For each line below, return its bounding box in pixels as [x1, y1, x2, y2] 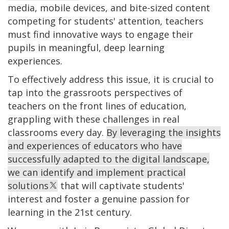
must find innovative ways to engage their [8, 28, 193, 40]
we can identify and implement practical [8, 166, 186, 178]
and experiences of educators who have [8, 139, 182, 152]
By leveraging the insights [106, 126, 221, 139]
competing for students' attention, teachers [8, 14, 203, 27]
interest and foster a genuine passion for [8, 192, 190, 205]
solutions [8, 179, 49, 192]
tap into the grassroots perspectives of [8, 86, 182, 99]
